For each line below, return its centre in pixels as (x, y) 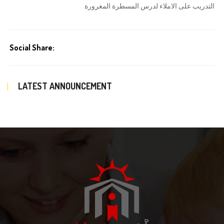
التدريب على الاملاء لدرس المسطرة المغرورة (149, 6)
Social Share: (33, 47)
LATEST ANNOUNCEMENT (65, 86)
